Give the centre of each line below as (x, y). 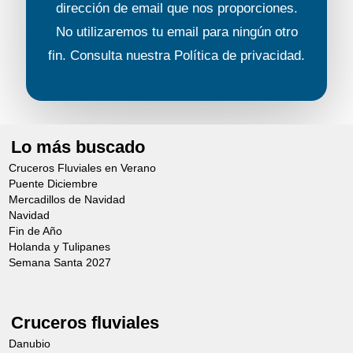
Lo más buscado (78, 147)
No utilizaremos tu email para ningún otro (176, 32)
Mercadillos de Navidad (67, 200)
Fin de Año (36, 232)
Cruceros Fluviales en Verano (83, 169)
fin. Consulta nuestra (111, 55)
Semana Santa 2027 (60, 263)
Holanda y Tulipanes (60, 247)
